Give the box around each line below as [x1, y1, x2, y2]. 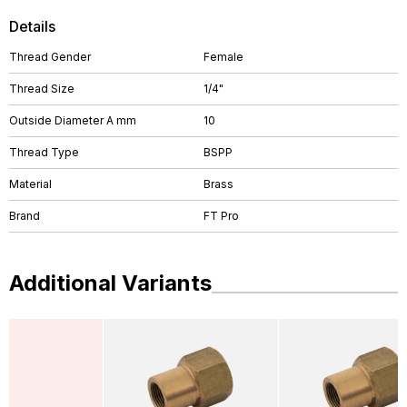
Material [9, 177, 52, 191]
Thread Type [9, 145, 79, 159]
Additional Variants [9, 270, 212, 296]
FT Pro [203, 209, 239, 223]
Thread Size [9, 82, 74, 95]
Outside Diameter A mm [9, 114, 136, 127]
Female [203, 50, 243, 64]
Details [9, 17, 55, 35]
